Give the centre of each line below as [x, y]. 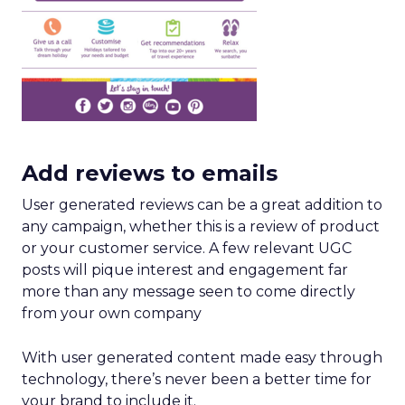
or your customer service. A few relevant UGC [187, 249]
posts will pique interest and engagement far [185, 270]
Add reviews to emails [150, 174]
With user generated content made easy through [202, 358]
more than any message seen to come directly [188, 292]
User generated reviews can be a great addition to [202, 205]
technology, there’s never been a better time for [197, 380]
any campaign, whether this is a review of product [201, 227]
